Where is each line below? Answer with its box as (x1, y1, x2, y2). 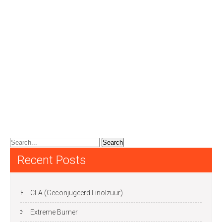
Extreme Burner (30, 208, 78, 216)
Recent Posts (17, 153, 86, 167)
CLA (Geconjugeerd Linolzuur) (30, 189, 123, 197)
